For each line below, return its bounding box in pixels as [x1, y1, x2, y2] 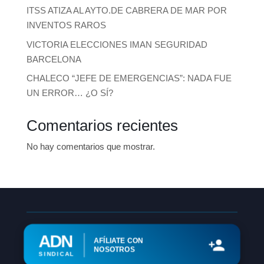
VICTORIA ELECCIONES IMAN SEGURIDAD [26, 39, 207, 49]
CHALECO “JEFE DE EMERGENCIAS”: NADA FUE [26, 73, 232, 84]
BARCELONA [26, 54, 81, 64]
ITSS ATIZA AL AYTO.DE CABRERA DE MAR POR [26, 5, 227, 16]
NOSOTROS [93, 245, 135, 254]
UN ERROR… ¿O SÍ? [26, 88, 113, 98]
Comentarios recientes [26, 117, 178, 135]
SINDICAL [38, 250, 74, 258]
